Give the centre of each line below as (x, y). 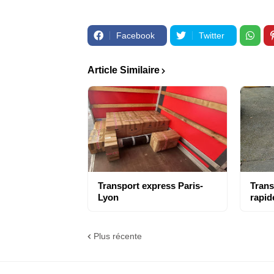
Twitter (212, 36)
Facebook (135, 36)
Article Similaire (124, 70)
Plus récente (118, 236)
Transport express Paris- (150, 186)
